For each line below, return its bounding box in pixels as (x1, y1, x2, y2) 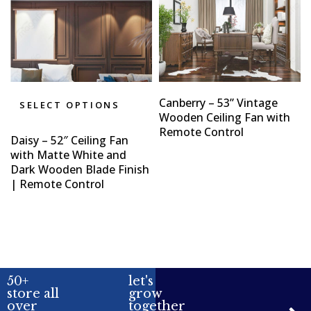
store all (7, 286, 59, 302)
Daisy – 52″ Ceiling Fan (10, 133, 128, 149)
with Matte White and (10, 147, 126, 163)
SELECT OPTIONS (19, 99, 120, 112)
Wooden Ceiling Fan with (159, 110, 290, 126)
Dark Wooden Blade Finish (10, 162, 149, 178)
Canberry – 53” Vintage (159, 95, 278, 111)
